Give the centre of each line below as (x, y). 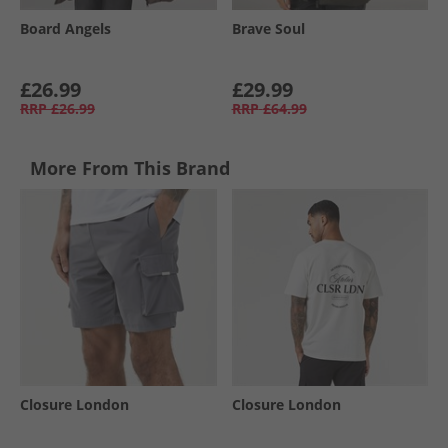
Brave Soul (268, 28)
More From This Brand (130, 168)
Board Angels (65, 28)
